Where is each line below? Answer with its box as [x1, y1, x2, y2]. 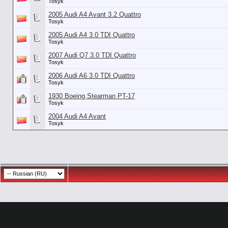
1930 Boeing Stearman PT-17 [48, 92, 135, 100]
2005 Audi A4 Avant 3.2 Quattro [48, 11, 141, 18]
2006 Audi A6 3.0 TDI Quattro [48, 72, 135, 79]
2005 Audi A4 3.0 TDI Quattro [48, 31, 135, 39]
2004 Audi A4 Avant [48, 112, 106, 120]
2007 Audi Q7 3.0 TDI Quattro [48, 51, 136, 59]
